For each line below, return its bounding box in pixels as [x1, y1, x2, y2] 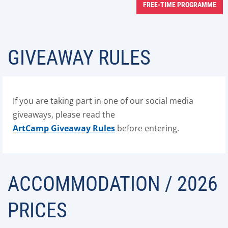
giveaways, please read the [13, 109, 115, 120]
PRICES [8, 198, 67, 222]
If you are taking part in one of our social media [13, 95, 193, 106]
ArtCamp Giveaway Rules [13, 123, 115, 134]
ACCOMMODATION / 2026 [8, 172, 218, 196]
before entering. [115, 123, 179, 134]
